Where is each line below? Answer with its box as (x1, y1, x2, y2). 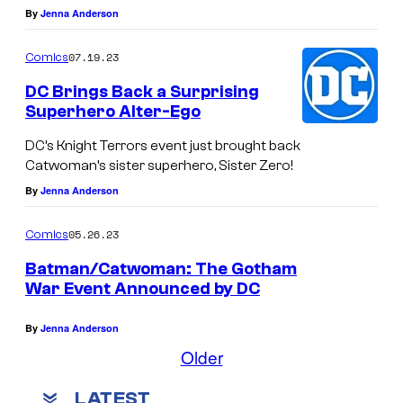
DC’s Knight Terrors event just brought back (25, 138, 300, 154)
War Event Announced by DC (25, 278, 260, 299)
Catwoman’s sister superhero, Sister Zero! (25, 157, 293, 174)
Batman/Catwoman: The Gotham (25, 258, 297, 279)
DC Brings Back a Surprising (25, 82, 259, 103)
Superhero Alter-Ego (25, 102, 201, 122)
